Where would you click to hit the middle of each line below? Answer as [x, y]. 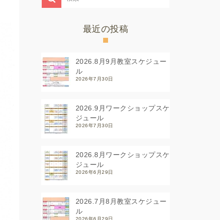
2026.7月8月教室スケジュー [121, 202]
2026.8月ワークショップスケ [123, 155]
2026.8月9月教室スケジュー [121, 62]
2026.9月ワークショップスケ [123, 108]
